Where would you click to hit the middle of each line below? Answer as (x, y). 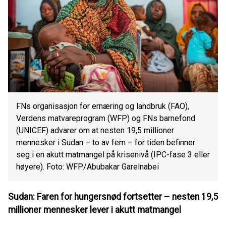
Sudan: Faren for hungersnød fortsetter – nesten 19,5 (113, 196)
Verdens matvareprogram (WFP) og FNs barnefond (106, 119)
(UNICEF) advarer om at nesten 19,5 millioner (95, 131)
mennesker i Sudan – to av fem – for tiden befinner (106, 143)
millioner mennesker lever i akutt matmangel (95, 210)
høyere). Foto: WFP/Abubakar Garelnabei (88, 167)
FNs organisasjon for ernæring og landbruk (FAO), (103, 106)
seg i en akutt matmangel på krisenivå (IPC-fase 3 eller (113, 155)
